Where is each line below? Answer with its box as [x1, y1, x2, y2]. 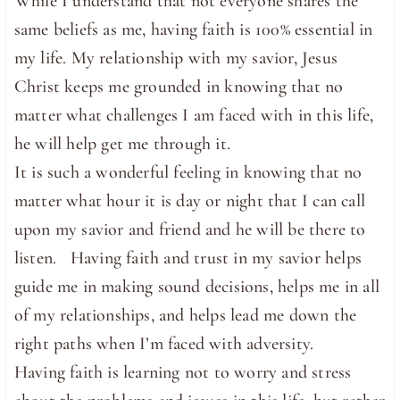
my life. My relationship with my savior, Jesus [13, 46, 338, 69]
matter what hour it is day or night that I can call [13, 189, 366, 212]
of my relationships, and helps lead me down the [13, 304, 357, 326]
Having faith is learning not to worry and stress [13, 361, 352, 383]
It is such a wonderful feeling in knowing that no [13, 161, 362, 183]
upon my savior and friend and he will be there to [13, 218, 366, 240]
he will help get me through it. [13, 132, 231, 154]
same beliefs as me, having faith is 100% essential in [13, 18, 373, 40]
